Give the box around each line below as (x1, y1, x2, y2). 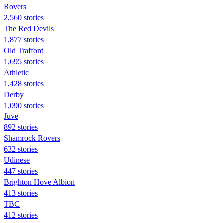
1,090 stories (4, 101, 44, 110)
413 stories (4, 188, 38, 197)
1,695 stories (4, 57, 44, 66)
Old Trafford (4, 46, 44, 55)
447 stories (4, 166, 38, 175)
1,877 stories (4, 35, 44, 44)
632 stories (4, 144, 38, 153)
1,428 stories (4, 79, 44, 88)
